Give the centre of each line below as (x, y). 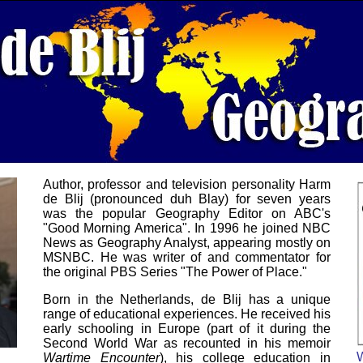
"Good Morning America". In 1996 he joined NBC (187, 228)
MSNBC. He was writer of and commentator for (187, 257)
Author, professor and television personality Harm (187, 184)
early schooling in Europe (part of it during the (187, 329)
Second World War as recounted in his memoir (187, 343)
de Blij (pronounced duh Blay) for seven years (187, 199)
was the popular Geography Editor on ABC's (187, 214)
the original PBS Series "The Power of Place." (175, 272)
